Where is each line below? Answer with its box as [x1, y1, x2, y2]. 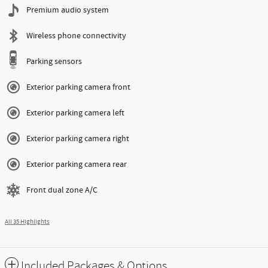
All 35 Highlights [5, 218, 50, 227]
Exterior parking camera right [26, 133, 129, 145]
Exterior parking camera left [26, 108, 124, 119]
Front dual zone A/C [26, 185, 98, 196]
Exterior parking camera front [26, 82, 130, 93]
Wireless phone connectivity [26, 31, 126, 42]
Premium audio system [26, 5, 109, 16]
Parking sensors [26, 56, 82, 68]
